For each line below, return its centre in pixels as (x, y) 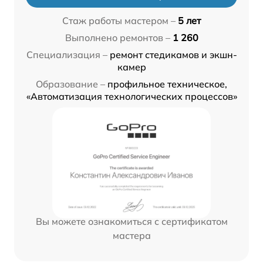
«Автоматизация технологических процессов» (131, 96)
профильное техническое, (167, 84)
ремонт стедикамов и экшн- (173, 54)
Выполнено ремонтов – (117, 37)
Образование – (70, 84)
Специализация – (67, 54)
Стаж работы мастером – (119, 20)
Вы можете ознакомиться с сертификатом (131, 221)
